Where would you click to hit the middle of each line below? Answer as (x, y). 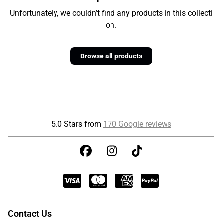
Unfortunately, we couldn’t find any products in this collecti (111, 13)
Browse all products (111, 56)
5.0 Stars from (77, 124)
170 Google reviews (137, 124)
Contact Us (30, 213)
